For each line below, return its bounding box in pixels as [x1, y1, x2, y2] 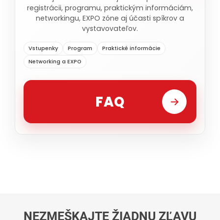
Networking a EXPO [28, 58, 82, 65]
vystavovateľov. [82, 24, 138, 33]
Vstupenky [28, 45, 58, 52]
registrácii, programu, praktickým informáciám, [27, 3, 193, 13]
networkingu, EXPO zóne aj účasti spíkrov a [36, 13, 184, 23]
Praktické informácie [102, 45, 161, 52]
